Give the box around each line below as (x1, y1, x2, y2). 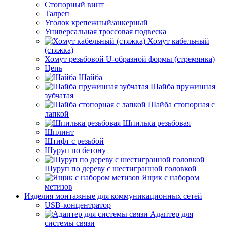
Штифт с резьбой (45, 137, 104, 145)
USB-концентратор (45, 201, 111, 209)
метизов (45, 182, 72, 191)
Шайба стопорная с (148, 100, 215, 109)
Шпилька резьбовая (123, 119, 191, 127)
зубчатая (45, 91, 73, 100)
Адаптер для (150, 210, 193, 218)
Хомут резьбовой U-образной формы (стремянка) (45, 55, 215, 63)
